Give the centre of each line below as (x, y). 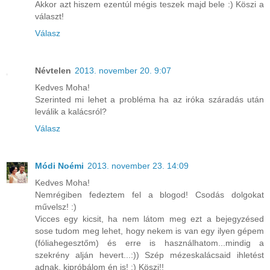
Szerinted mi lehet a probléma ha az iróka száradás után (149, 99)
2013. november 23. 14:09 (138, 165)
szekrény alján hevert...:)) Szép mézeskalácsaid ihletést (149, 255)
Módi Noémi (59, 165)
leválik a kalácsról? (71, 111)
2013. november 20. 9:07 (123, 70)
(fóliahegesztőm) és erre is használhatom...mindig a (149, 243)
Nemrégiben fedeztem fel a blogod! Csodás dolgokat (149, 194)
